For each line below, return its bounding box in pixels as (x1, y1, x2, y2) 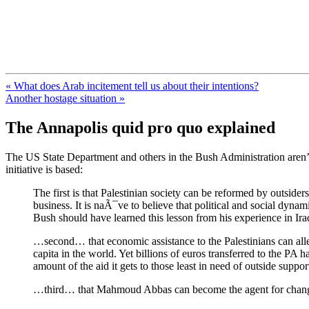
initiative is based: (6, 163, 83, 175)
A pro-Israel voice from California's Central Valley (6, 54, 224, 67)
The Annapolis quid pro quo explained (6, 118, 275, 137)
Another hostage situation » (6, 92, 125, 104)
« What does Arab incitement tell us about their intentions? (6, 79, 259, 92)
